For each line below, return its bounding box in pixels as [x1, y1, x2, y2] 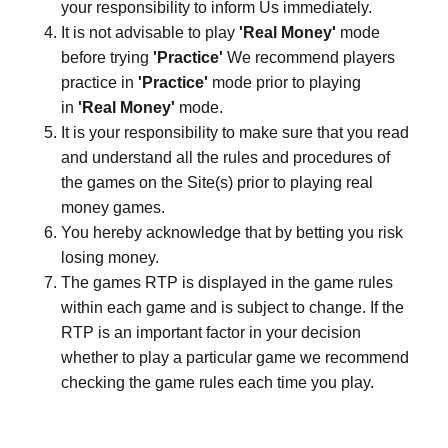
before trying [61, 49, 153, 66]
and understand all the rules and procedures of [61, 149, 390, 166]
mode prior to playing [208, 74, 361, 91]
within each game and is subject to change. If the [61, 299, 404, 316]
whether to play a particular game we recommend [61, 349, 409, 366]
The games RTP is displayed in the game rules [61, 274, 393, 291]
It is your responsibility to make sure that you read [61, 124, 409, 141]
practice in [61, 74, 138, 91]
